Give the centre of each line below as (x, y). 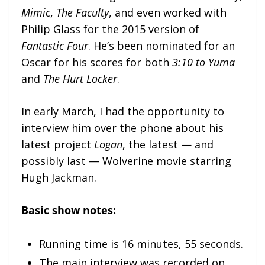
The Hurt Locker (80, 79)
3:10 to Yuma (203, 62)
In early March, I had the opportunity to (123, 112)
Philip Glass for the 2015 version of (110, 29)
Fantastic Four (55, 46)
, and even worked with (168, 13)
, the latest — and (168, 145)
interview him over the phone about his (122, 128)
